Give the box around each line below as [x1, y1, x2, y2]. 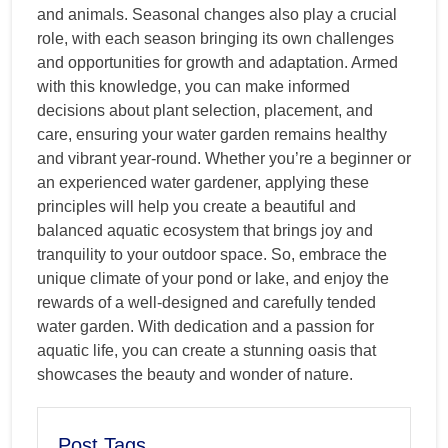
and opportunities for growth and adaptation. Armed [37, 54, 398, 72]
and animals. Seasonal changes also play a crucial [37, 6, 397, 24]
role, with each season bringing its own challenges [37, 30, 394, 48]
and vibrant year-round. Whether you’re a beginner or [37, 150, 411, 168]
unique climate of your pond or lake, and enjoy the [37, 270, 389, 288]
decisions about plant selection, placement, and [37, 102, 373, 120]
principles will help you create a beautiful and [37, 198, 356, 216]
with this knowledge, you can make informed [37, 78, 350, 96]
